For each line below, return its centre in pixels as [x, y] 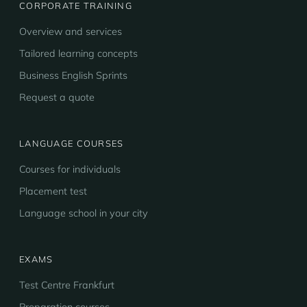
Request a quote [57, 97]
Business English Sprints [73, 75]
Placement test [53, 191]
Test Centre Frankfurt [67, 285]
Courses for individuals [70, 169]
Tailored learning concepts [78, 53]
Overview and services [71, 32]
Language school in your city [84, 213]
